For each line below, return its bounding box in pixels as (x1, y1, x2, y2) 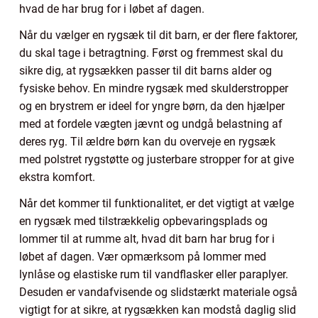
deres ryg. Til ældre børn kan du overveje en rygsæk (19, 135, 275, 149)
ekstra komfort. (19, 170, 95, 185)
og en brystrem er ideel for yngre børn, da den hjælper (19, 99, 285, 114)
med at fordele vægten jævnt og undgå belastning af (19, 117, 283, 131)
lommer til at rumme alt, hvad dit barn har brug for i (19, 232, 275, 246)
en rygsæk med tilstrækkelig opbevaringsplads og (19, 214, 268, 229)
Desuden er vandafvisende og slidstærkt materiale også (19, 285, 297, 300)
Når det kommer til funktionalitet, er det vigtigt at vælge (19, 197, 294, 211)
